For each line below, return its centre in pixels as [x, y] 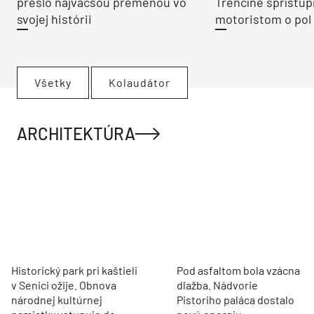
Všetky [53, 83]
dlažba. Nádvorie [217, 285]
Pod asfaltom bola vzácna [238, 270]
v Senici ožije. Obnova [64, 285]
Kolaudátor [139, 83]
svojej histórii [54, 19]
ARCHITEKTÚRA [76, 134]
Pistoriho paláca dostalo [235, 299]
